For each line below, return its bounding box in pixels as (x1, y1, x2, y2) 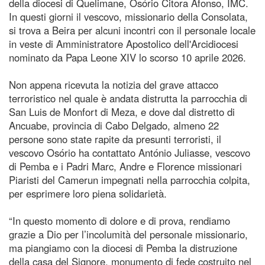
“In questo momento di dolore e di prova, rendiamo (9, 213, 230, 228)
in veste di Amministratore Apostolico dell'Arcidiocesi (9, 36, 238, 51)
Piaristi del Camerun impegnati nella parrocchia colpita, (9, 172, 250, 187)
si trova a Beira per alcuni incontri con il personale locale (9, 22, 256, 37)
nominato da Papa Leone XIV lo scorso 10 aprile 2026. (9, 50, 246, 64)
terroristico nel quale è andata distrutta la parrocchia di (9, 91, 247, 105)
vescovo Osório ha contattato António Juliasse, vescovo (9, 145, 250, 160)
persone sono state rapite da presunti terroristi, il (9, 131, 221, 146)
